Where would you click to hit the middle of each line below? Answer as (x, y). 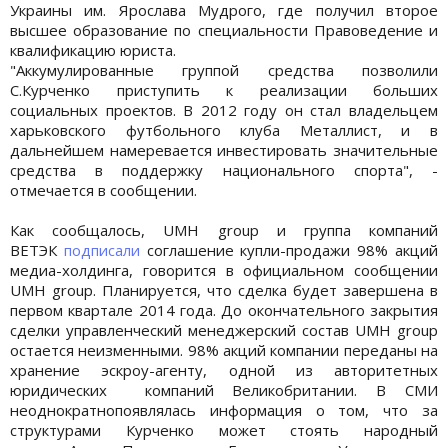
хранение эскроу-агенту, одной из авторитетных (224, 369)
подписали (101, 249)
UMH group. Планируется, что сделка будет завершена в (224, 289)
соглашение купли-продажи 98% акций (289, 249)
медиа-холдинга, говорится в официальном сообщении (224, 269)
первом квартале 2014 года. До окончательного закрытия (224, 309)
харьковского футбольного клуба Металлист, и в (224, 129)
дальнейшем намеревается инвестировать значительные (224, 149)
